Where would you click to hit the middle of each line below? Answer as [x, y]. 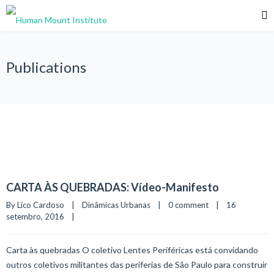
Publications [46, 67]
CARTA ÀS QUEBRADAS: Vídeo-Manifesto [113, 187]
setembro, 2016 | [44, 217]
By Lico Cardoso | [44, 205]
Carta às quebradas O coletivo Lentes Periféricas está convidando [132, 250]
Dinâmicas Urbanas [116, 205]
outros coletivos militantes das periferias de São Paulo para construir [137, 265]
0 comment [188, 205]
